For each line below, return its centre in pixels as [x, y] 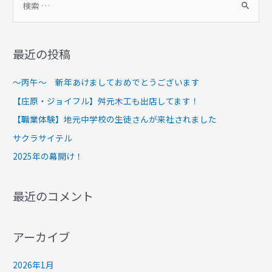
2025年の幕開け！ [48, 156]
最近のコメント [53, 196]
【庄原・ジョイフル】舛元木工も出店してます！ [106, 100]
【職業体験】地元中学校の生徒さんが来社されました [115, 119]
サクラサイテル [43, 138]
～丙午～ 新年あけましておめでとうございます [107, 82]
